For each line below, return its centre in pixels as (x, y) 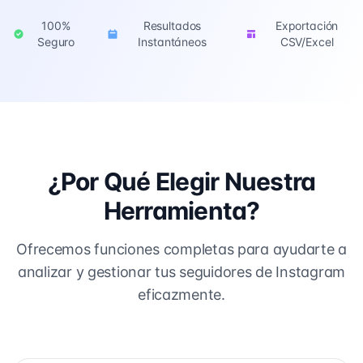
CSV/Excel (307, 42)
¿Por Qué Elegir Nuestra (181, 181)
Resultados (172, 26)
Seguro (56, 42)
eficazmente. (181, 295)
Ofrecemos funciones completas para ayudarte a (181, 249)
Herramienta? (181, 211)
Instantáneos (172, 42)
